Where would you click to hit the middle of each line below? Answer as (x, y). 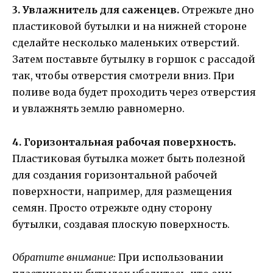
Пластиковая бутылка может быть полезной (129, 158)
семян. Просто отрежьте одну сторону (112, 207)
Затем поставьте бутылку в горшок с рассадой (134, 59)
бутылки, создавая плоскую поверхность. (121, 224)
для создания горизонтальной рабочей (115, 175)
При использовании (170, 257)
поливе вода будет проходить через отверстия (134, 92)
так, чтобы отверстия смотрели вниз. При (123, 76)
